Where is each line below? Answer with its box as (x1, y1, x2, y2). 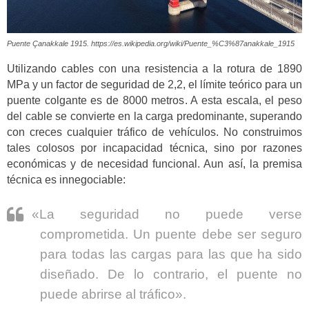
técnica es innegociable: (7, 174, 126, 186)
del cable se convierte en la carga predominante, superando (7, 110, 302, 123)
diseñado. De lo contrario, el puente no (40, 266, 302, 281)
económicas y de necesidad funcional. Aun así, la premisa (7, 158, 302, 170)
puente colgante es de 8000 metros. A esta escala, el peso (7, 94, 302, 107)
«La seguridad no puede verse (32, 206, 302, 221)
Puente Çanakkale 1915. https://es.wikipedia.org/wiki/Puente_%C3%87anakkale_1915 (7, 39, 295, 48)
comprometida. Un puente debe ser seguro (40, 226, 302, 241)
